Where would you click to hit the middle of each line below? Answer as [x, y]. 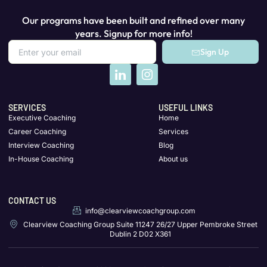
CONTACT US [32, 201]
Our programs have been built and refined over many [133, 21]
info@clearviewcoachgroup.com [140, 211]
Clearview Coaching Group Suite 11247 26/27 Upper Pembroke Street [140, 225]
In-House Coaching [41, 159]
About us [173, 159]
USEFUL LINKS [186, 108]
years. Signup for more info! [133, 34]
